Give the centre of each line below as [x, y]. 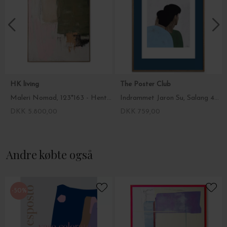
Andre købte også [49, 154]
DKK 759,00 [140, 111]
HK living [26, 84]
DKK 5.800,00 [34, 111]
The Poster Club [146, 84]
